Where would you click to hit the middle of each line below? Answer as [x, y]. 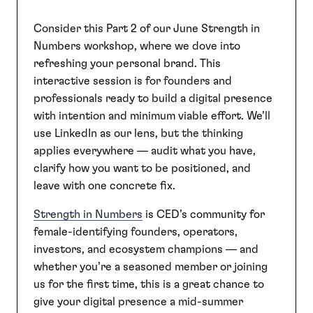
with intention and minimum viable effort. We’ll [152, 116]
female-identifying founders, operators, [136, 232]
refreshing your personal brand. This [127, 64]
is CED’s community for [204, 214]
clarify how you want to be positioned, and [142, 168]
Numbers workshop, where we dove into [137, 46]
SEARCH [96, 40]
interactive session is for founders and [133, 81]
